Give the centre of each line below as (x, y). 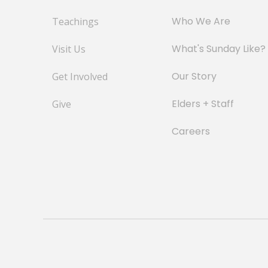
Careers (191, 131)
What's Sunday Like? (219, 49)
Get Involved (80, 77)
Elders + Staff (203, 104)
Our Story (194, 76)
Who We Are (201, 21)
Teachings (75, 22)
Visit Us (69, 49)
